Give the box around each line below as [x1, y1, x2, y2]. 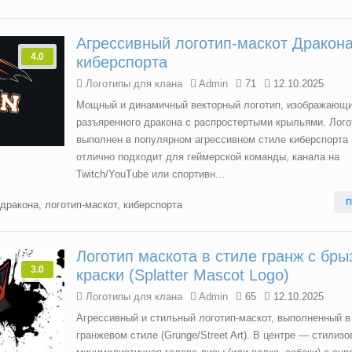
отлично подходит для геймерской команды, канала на [76, 151, 339, 163]
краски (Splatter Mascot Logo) [76, 266, 289, 284]
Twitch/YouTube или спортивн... [76, 168, 225, 180]
